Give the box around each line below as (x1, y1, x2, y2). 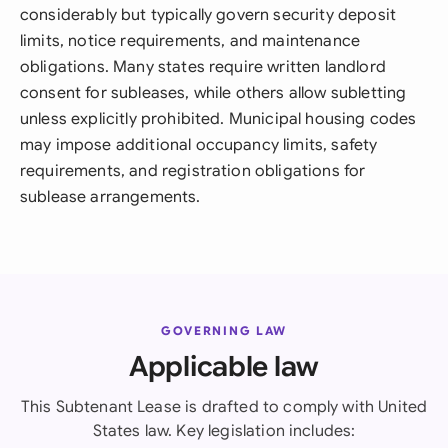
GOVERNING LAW (161, 323, 287, 338)
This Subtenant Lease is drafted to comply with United (20, 397, 428, 417)
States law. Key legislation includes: (92, 421, 356, 441)
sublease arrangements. (20, 187, 201, 207)
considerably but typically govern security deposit (20, 5, 397, 25)
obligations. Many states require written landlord (20, 57, 386, 77)
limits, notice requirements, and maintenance (20, 31, 361, 51)
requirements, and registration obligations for (20, 161, 366, 181)
